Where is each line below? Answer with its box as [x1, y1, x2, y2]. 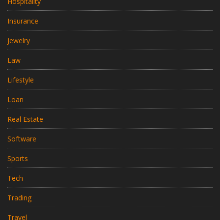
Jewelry [7, 36, 30, 46]
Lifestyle [7, 75, 34, 85]
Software [7, 134, 36, 144]
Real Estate [7, 114, 43, 124]
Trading [7, 193, 31, 203]
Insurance [7, 16, 38, 26]
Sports [7, 154, 28, 164]
